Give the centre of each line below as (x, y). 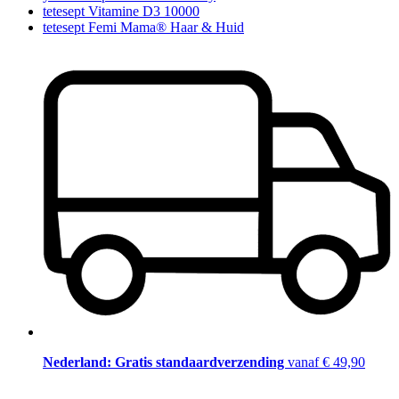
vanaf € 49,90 (326, 362)
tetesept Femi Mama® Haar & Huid (143, 28)
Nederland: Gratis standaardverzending (165, 362)
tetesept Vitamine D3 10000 (121, 12)
